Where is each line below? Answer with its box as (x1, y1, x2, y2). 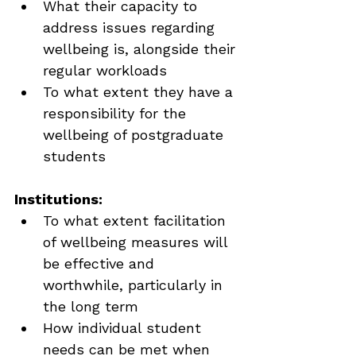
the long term (43, 298, 138, 315)
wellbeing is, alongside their (43, 41, 240, 57)
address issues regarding (43, 19, 219, 36)
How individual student (43, 319, 206, 336)
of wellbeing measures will (43, 234, 232, 250)
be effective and (43, 255, 159, 272)
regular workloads (43, 62, 167, 79)
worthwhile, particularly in (43, 277, 227, 293)
